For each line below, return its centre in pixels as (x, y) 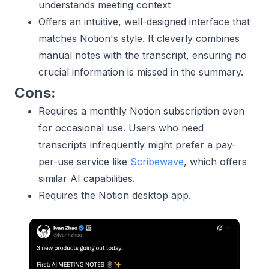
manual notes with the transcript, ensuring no (143, 55)
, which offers (215, 162)
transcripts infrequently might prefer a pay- (137, 145)
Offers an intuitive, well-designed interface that (144, 22)
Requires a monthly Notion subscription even (141, 111)
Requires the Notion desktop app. (115, 195)
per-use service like (84, 162)
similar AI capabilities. (87, 178)
